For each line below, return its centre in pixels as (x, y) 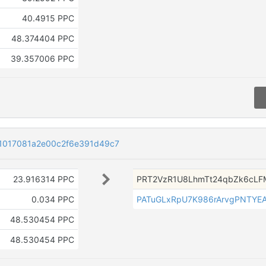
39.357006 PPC (42, 58)
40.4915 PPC (48, 18)
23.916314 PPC (43, 179)
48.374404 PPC (42, 38)
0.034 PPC (53, 199)
